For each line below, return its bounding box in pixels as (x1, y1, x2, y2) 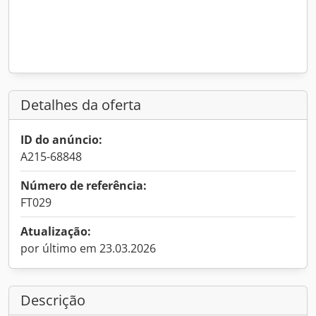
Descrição (20, 291, 85, 310)
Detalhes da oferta (20, 95, 141, 114)
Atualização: (20, 224, 91, 239)
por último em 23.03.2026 (20, 241, 156, 256)
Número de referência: (20, 178, 147, 193)
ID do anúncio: (20, 132, 102, 147)
